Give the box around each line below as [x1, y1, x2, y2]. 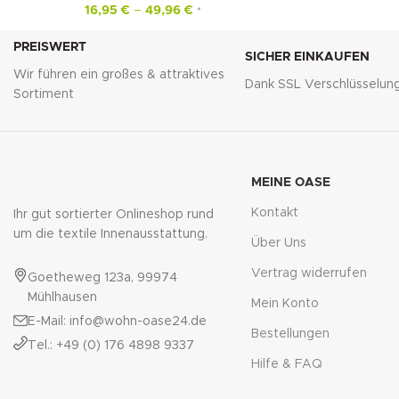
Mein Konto [250, 297, 319, 310]
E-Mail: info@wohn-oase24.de [28, 314, 207, 328]
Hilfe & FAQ [250, 357, 322, 370]
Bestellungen [250, 327, 330, 340]
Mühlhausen [28, 290, 97, 304]
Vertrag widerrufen [250, 266, 367, 280]
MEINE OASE [250, 175, 330, 189]
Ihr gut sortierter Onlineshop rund [13, 208, 214, 221]
